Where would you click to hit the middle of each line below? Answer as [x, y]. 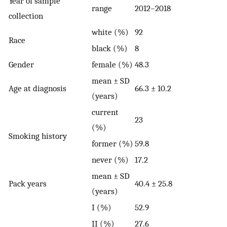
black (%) [110, 48]
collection [26, 15]
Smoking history [38, 136]
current [105, 112]
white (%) [110, 32]
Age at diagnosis [37, 88]
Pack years [28, 183]
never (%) [110, 159]
